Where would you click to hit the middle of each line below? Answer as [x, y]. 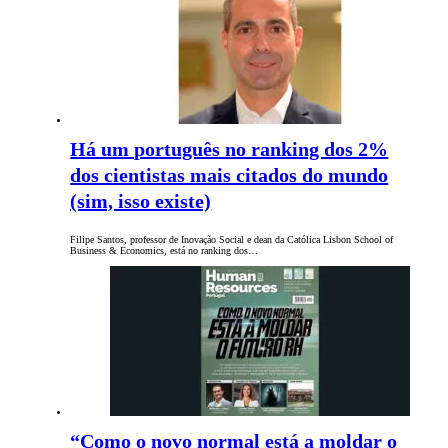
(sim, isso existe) [141, 201]
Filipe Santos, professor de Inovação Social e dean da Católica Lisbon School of [232, 240]
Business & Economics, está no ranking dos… [164, 251]
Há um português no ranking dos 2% [229, 149]
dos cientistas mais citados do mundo [229, 175]
